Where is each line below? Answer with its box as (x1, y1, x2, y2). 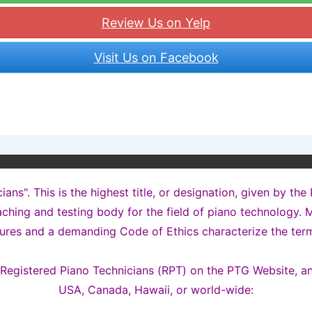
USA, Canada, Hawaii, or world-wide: (58, 283, 253, 297)
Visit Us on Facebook (93, 49, 219, 65)
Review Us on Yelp (102, 15, 210, 30)
